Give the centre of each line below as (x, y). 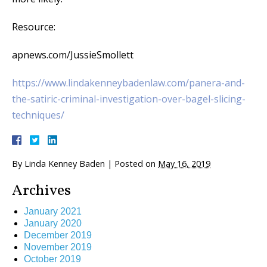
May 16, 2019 (184, 163)
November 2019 (58, 247)
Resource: (34, 27)
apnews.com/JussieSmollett (73, 55)
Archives (41, 191)
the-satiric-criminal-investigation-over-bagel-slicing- (129, 99)
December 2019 (58, 235)
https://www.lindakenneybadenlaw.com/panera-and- (128, 83)
